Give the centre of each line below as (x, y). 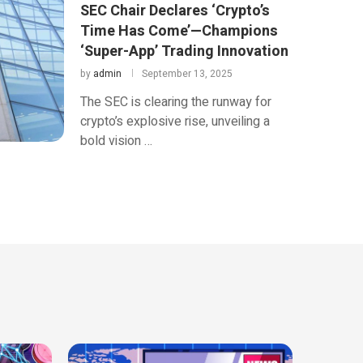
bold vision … (116, 141)
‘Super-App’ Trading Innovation (184, 51)
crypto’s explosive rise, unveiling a (175, 121)
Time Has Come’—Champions (179, 31)
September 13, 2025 (187, 73)
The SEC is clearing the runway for (175, 102)
